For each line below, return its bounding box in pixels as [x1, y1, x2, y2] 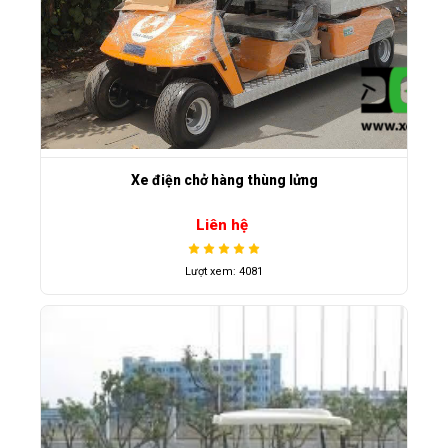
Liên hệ [195, 215, 248, 234]
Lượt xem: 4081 [185, 264, 263, 278]
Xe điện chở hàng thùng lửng [130, 172, 318, 189]
